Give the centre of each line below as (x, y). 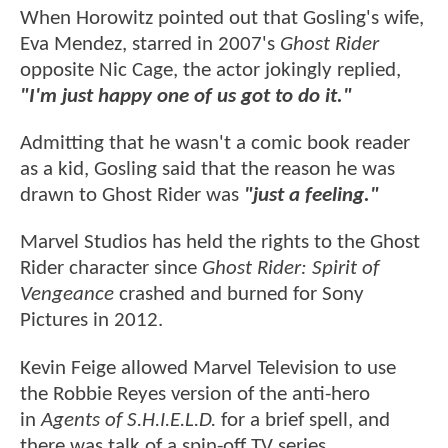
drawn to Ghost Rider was (132, 196)
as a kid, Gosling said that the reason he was (207, 170)
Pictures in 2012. (91, 321)
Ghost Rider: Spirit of (290, 269)
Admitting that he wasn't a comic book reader (215, 144)
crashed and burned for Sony (239, 295)
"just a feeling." (314, 196)
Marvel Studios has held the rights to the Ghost (220, 243)
